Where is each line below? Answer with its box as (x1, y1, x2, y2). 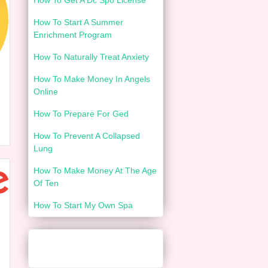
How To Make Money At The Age (33, 166, 157, 175)
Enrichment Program (33, 30, 112, 39)
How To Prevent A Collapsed (33, 131, 140, 141)
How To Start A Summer (33, 17, 123, 27)
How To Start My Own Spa (33, 200, 133, 210)
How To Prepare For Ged (33, 109, 129, 118)
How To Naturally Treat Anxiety (33, 52, 149, 62)
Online (33, 87, 58, 96)
